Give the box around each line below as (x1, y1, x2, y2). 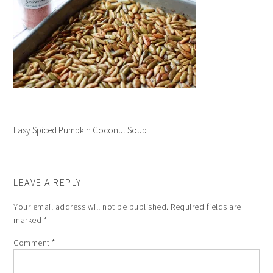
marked (13, 214, 44, 225)
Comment (13, 237, 52, 248)
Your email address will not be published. (13, 201, 169, 212)
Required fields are (171, 201, 241, 212)
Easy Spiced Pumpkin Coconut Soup (13, 124, 147, 136)
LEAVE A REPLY (13, 176, 82, 188)
